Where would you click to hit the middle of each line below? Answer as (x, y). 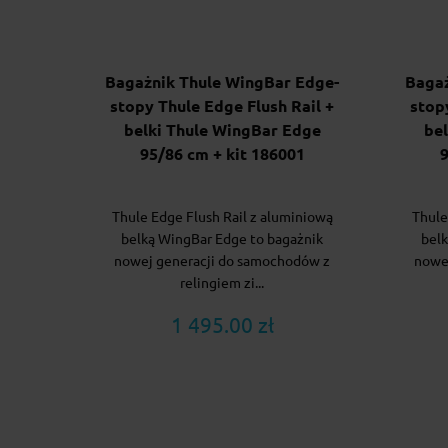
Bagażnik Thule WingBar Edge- (222, 82)
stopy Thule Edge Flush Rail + (222, 106)
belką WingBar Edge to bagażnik (222, 239)
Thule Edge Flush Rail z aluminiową (222, 217)
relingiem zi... (222, 283)
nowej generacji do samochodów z (222, 261)
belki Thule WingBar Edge (222, 130)
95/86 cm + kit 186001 (222, 154)
